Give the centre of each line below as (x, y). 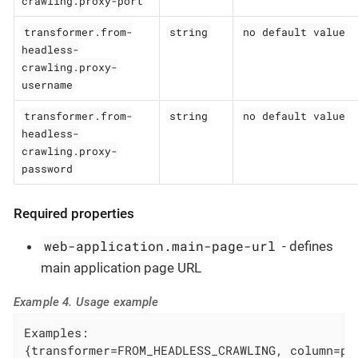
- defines (306, 247)
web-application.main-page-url (160, 246)
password (47, 168)
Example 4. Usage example (86, 302)
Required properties (74, 214)
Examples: (57, 332)
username (47, 84)
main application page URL (121, 268)
